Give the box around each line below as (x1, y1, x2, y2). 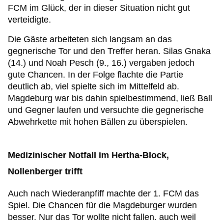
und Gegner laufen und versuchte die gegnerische (8, 105, 204, 115)
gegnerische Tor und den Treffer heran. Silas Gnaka (8, 46, 211, 56)
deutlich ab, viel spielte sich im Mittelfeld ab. (8, 82, 179, 91)
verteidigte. (8, 15, 51, 25)
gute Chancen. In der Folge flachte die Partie (8, 70, 183, 80)
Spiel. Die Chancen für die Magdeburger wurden (8, 200, 197, 210)
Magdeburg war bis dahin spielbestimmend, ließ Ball (8, 93, 212, 103)
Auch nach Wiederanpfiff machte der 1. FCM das (8, 189, 199, 198)
